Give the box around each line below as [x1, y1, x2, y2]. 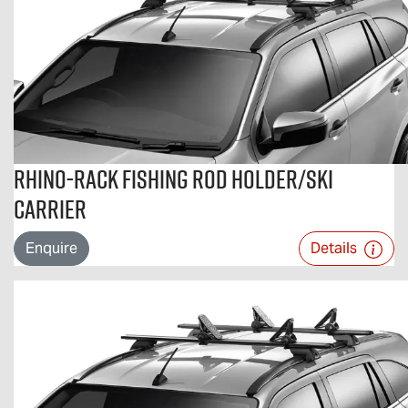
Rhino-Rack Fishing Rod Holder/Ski [14, 161, 333, 197]
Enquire [25, 239, 77, 258]
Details [311, 239, 361, 258]
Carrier [14, 191, 87, 227]
